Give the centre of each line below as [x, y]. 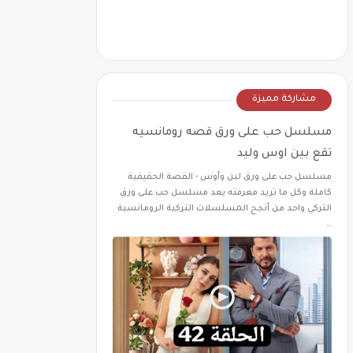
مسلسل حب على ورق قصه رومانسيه [232, 133]
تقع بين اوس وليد [284, 154]
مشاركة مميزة [284, 100]
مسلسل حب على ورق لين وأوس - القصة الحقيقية [230, 177]
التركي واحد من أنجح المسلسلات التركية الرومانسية [225, 209]
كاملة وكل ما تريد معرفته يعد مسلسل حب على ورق [226, 193]
